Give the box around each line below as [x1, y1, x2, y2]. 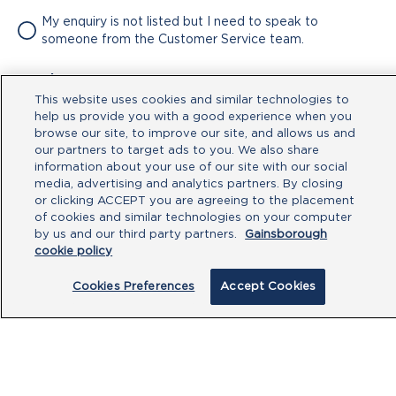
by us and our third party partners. [34, 229, 241, 240]
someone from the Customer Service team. [41, 33, 304, 46]
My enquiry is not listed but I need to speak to [41, 15, 318, 28]
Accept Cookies [220, 281, 316, 293]
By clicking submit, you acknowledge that [60, 368, 336, 382]
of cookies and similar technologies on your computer [34, 212, 353, 224]
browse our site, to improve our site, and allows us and [34, 128, 356, 140]
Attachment [13, 73, 93, 87]
